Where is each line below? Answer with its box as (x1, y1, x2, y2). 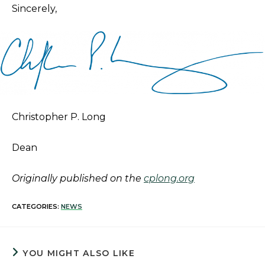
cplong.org (144, 173, 195, 184)
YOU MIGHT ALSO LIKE (22, 248, 135, 258)
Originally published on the (12, 173, 144, 184)
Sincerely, (12, 3, 57, 14)
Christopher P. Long (12, 111, 106, 122)
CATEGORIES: (12, 202, 61, 211)
